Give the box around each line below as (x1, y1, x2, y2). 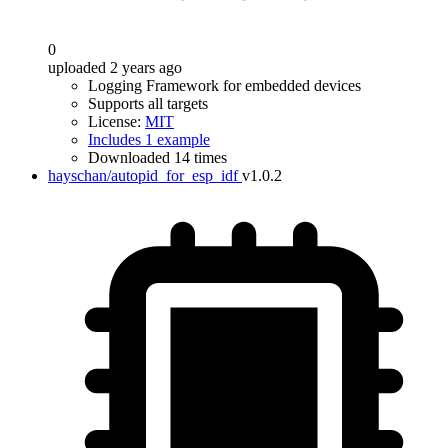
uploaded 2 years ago (48, 59, 182, 76)
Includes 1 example (88, 131, 210, 148)
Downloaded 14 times (88, 149, 227, 166)
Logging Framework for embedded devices (88, 77, 361, 94)
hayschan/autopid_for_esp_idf (48, 167, 238, 184)
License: (88, 113, 145, 130)
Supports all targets (88, 95, 208, 112)
